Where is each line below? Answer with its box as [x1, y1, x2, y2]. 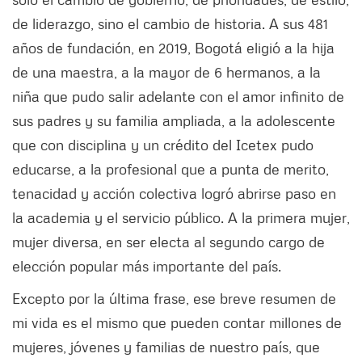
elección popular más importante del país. [12, 256, 285, 275]
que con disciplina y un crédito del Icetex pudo [12, 135, 314, 154]
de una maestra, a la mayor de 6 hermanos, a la [12, 62, 321, 81]
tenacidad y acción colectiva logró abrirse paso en [12, 183, 336, 202]
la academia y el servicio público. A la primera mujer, [12, 208, 350, 226]
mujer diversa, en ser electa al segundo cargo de [12, 232, 325, 250]
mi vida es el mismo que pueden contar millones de [12, 313, 342, 331]
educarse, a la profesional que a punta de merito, [12, 159, 329, 178]
